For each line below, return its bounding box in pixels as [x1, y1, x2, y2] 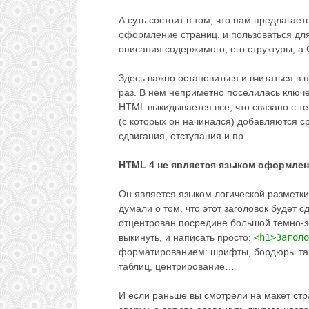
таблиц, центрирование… [119, 261, 235, 272]
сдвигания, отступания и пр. [119, 130, 246, 142]
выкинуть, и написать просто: [119, 232, 254, 243]
